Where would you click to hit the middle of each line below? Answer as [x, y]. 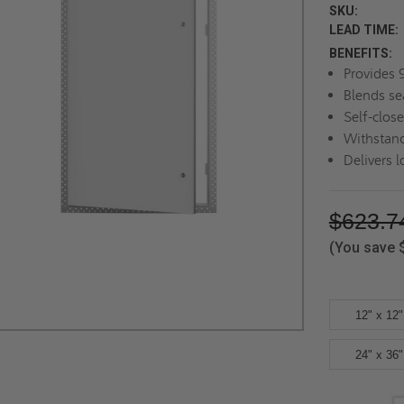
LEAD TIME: [363, 30]
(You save [362, 248]
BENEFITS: [360, 53]
